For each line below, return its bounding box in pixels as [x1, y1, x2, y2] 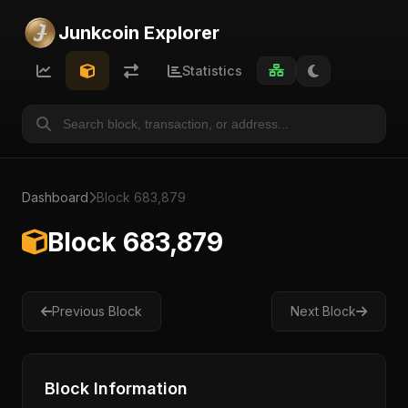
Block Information [45, 379, 188, 398]
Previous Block [52, 303, 142, 319]
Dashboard [22, 189, 88, 205]
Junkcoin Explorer [58, 22, 219, 44]
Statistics [182, 63, 242, 78]
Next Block [291, 303, 356, 319]
